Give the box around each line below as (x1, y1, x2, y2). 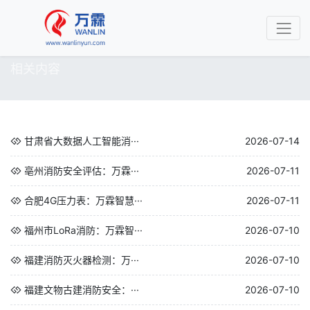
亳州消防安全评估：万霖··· (24, 165, 139, 176)
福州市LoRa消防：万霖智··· (24, 224, 143, 236)
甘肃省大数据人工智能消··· (24, 135, 139, 147)
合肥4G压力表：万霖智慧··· (24, 194, 143, 206)
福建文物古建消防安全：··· (24, 284, 139, 295)
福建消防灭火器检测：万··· (24, 254, 139, 266)
